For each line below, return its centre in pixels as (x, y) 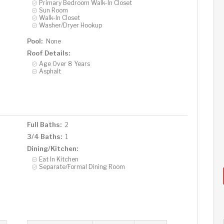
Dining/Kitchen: (52, 148)
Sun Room (53, 10)
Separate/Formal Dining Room (82, 166)
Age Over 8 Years (64, 63)
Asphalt (50, 71)
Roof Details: (48, 53)
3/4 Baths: (44, 136)
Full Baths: (44, 124)
